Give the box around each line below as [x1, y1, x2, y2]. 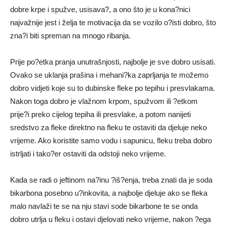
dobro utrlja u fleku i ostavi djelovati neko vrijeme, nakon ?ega [10, 214, 211, 223]
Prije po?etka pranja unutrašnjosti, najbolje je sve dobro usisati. [10, 57, 215, 66]
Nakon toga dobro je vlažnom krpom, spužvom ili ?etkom [10, 96, 198, 105]
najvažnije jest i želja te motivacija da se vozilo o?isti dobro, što [10, 18, 216, 27]
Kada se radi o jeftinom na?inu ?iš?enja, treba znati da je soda [10, 175, 212, 184]
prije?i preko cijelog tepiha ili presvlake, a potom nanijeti [10, 109, 191, 119]
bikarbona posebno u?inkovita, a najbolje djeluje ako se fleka [10, 188, 207, 197]
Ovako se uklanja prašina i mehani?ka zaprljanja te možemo [10, 70, 208, 79]
